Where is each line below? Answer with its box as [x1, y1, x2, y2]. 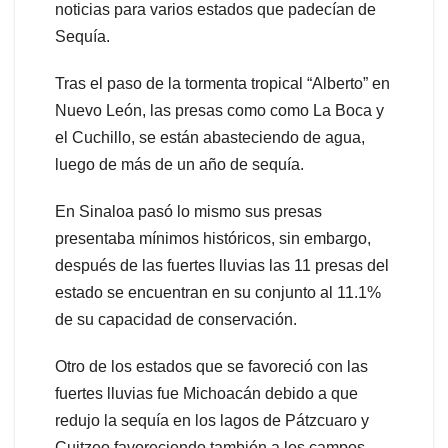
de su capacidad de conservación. [55, 311, 297, 329]
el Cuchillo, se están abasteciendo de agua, [55, 129, 365, 147]
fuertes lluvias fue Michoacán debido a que [55, 385, 358, 403]
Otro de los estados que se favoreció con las [55, 358, 368, 376]
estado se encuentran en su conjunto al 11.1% [55, 284, 381, 302]
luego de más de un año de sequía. [55, 156, 304, 174]
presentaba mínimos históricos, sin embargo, [55, 230, 371, 248]
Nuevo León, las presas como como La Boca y [55, 102, 384, 120]
